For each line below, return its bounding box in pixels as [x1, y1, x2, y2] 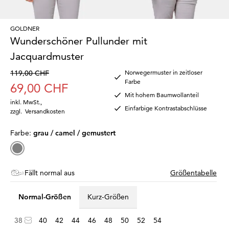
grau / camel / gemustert [33, 128, 116, 138]
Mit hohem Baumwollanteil [125, 90, 199, 99]
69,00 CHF [10, 80, 68, 96]
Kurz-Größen [87, 192, 129, 202]
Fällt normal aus [25, 168, 75, 177]
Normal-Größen [18, 192, 71, 202]
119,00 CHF [10, 68, 49, 78]
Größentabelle [170, 168, 217, 177]
